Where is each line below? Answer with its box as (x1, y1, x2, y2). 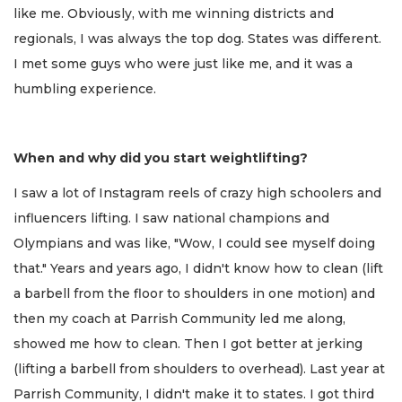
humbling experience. (13, 81, 160, 98)
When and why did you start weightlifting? (13, 150, 308, 167)
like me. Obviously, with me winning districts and (13, 5, 334, 22)
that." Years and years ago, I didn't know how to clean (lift (13, 259, 383, 276)
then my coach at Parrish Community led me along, (13, 310, 345, 327)
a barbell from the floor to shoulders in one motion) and (13, 284, 375, 301)
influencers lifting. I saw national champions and (13, 209, 329, 226)
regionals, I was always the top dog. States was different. (13, 31, 381, 48)
